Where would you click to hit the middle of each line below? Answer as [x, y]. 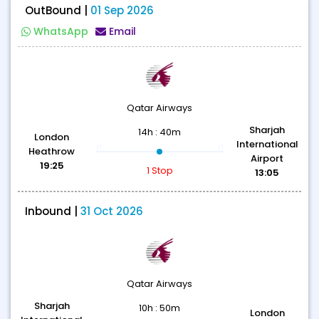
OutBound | [58, 10]
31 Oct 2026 [112, 211]
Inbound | [53, 211]
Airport [267, 158]
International [267, 144]
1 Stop [159, 171]
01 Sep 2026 [122, 10]
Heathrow [52, 151]
